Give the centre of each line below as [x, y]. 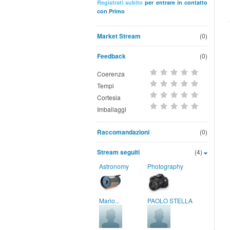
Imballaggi [112, 109]
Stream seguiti [118, 152]
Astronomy [114, 166]
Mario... [109, 200]
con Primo [111, 11]
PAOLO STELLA [170, 200]
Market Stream [119, 36]
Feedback [111, 56]
